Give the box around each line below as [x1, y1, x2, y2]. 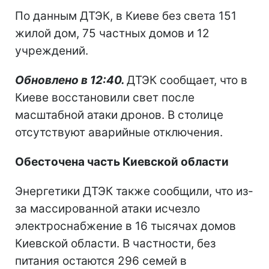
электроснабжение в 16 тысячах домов [15, 219, 236, 233]
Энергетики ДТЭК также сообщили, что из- [15, 184, 253, 198]
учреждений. [15, 43, 88, 58]
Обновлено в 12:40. [15, 73, 127, 87]
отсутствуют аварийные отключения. [15, 125, 223, 139]
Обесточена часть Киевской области [15, 154, 229, 169]
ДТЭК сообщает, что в [127, 73, 247, 87]
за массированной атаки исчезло [15, 201, 200, 216]
